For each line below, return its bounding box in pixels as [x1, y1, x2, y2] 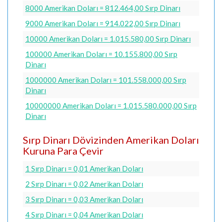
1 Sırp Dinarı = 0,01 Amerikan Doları [25, 164, 143, 173]
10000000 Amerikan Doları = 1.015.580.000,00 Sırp [25, 101, 197, 110]
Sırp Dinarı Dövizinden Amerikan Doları [23, 133, 199, 146]
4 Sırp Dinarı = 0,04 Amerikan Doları [25, 210, 143, 219]
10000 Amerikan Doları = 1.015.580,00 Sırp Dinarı [25, 34, 191, 43]
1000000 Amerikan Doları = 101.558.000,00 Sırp [25, 75, 186, 84]
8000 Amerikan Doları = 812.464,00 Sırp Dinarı [25, 3, 180, 12]
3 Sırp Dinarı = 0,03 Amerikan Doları [25, 195, 143, 204]
